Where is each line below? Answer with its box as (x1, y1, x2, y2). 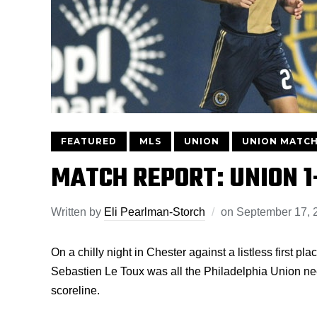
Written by (51, 206, 104, 218)
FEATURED (61, 136, 117, 146)
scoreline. (51, 284, 100, 296)
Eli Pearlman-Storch (104, 206, 205, 218)
